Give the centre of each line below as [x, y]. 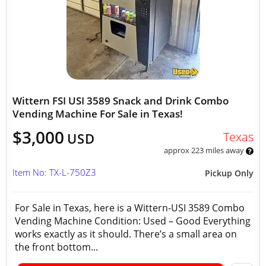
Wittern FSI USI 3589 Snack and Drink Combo [121, 101]
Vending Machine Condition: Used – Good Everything [133, 221]
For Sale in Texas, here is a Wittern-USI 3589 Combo [130, 208]
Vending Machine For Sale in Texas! [98, 114]
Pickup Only [229, 173]
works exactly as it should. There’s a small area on [126, 234]
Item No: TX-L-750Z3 [54, 172]
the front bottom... [56, 247]
